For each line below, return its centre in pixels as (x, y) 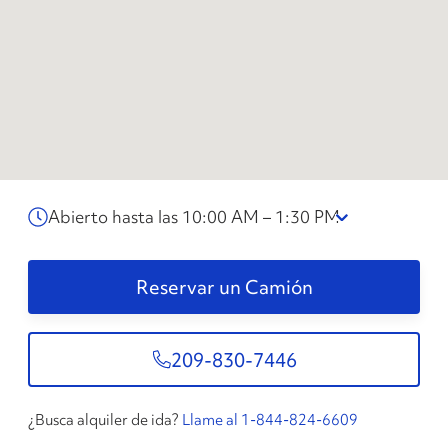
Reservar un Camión (224, 287)
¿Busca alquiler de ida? (103, 420)
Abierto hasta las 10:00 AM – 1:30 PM (194, 216)
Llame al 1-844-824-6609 (270, 420)
